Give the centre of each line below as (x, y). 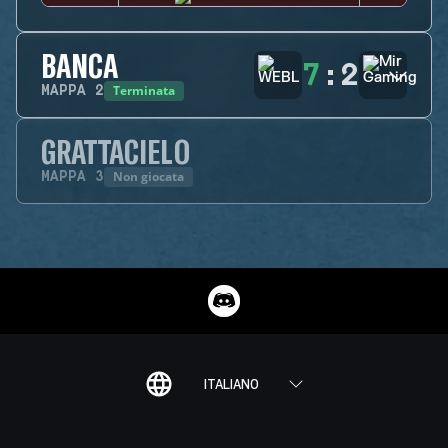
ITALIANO (231, 384)
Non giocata (148, 176)
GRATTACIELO (115, 151)
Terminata (144, 90)
